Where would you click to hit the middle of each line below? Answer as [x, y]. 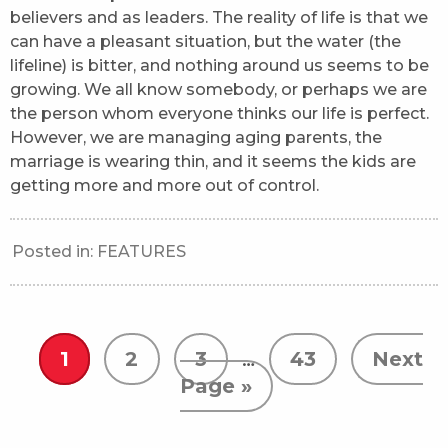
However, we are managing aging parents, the [196, 138]
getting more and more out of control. [164, 186]
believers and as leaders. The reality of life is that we [219, 18]
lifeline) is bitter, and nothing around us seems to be [219, 66]
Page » [215, 386]
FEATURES [141, 252]
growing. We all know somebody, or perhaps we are [218, 90]
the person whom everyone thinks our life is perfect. [219, 114]
